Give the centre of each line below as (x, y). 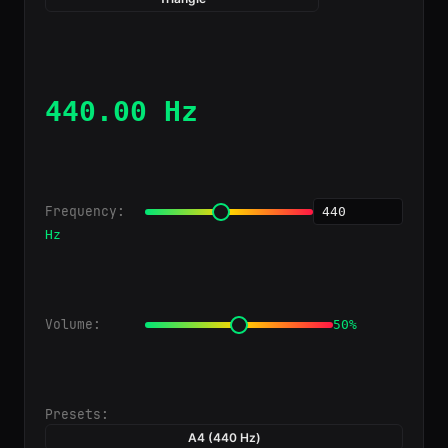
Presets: (77, 414)
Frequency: (85, 211)
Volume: (73, 324)
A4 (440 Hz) (224, 437)
